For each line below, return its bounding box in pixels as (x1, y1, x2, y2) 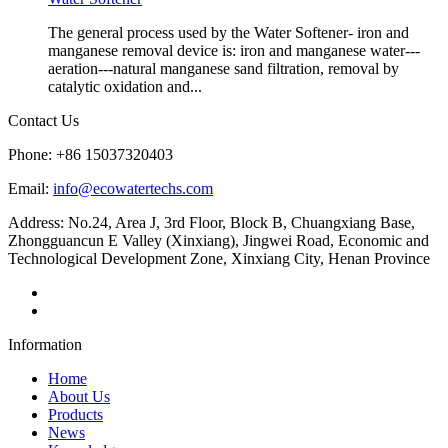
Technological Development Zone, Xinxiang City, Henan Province (8, 249, 430, 267)
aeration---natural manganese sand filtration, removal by (48, 59, 399, 77)
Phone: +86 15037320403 (8, 145, 173, 163)
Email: (8, 179, 53, 197)
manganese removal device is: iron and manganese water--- (48, 41, 420, 59)
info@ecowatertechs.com (53, 179, 213, 197)
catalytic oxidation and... (48, 77, 202, 95)
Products (48, 405, 103, 423)
